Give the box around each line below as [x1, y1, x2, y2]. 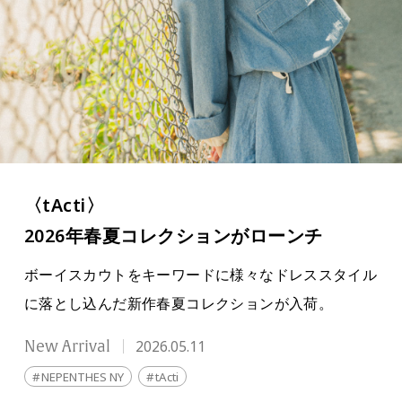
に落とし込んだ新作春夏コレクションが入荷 [23, 293, 319, 314]
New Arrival [23, 336, 114, 357]
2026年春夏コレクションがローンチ [23, 223, 323, 249]
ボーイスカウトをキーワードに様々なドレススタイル [23, 264, 378, 285]
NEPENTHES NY [41, 369, 125, 387]
